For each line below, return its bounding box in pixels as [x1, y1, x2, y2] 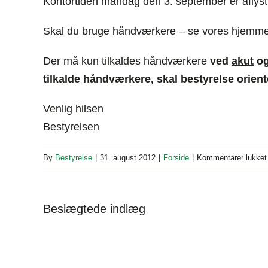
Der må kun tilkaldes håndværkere [43, 55, 210, 68]
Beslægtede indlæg [43, 202, 145, 216]
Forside [163, 153, 189, 163]
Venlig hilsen [43, 103, 103, 115]
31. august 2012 [100, 153, 156, 163]
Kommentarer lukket [197, 153, 267, 163]
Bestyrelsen [43, 121, 99, 133]
